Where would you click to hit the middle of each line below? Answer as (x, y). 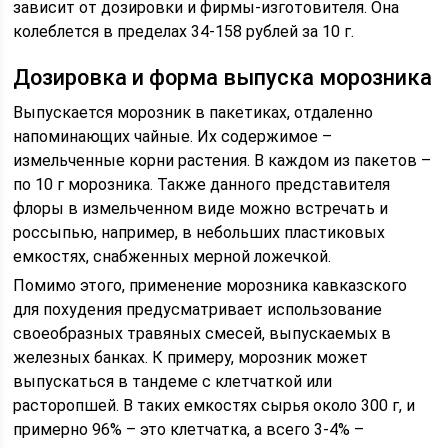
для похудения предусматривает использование (198, 309)
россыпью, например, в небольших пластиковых (199, 232)
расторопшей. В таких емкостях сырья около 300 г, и (214, 405)
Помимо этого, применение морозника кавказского (210, 285)
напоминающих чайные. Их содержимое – (173, 136)
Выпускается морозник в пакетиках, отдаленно (193, 112)
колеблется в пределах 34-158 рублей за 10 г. (184, 31)
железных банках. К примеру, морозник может (191, 357)
